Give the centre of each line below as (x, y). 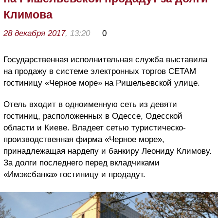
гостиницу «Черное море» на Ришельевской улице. (102, 83)
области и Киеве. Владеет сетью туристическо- (95, 127)
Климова (28, 14)
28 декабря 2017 (34, 33)
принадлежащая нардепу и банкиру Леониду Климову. (108, 151)
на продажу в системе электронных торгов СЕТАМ (100, 71)
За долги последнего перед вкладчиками (82, 163)
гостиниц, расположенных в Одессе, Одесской (93, 116)
